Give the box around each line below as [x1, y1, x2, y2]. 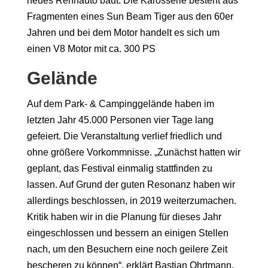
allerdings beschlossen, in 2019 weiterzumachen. [26, 196, 236, 206]
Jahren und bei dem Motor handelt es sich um [26, 28, 220, 38]
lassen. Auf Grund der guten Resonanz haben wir [26, 179, 235, 190]
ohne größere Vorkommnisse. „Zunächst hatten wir [26, 147, 240, 158]
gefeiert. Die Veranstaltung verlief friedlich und [26, 131, 222, 142]
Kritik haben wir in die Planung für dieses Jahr [26, 212, 221, 223]
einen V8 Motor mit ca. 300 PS [26, 44, 156, 54]
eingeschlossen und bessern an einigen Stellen [26, 228, 229, 239]
